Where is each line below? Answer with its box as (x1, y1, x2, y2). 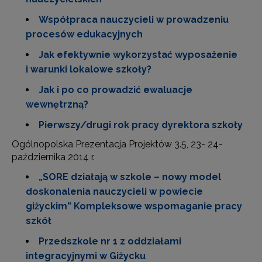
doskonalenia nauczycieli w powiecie (26, 186, 203, 197)
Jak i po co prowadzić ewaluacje (39, 84, 192, 95)
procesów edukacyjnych (26, 29, 143, 40)
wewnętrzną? (26, 99, 88, 110)
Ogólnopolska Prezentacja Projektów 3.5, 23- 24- (12, 139, 223, 150)
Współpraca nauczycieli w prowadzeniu (39, 14, 229, 25)
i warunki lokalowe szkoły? (26, 64, 151, 75)
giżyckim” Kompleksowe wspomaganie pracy (26, 201, 242, 212)
